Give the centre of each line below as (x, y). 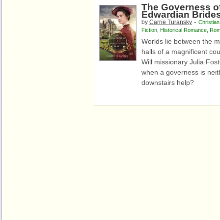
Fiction (149, 30)
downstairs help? (168, 82)
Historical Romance (183, 30)
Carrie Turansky (171, 22)
